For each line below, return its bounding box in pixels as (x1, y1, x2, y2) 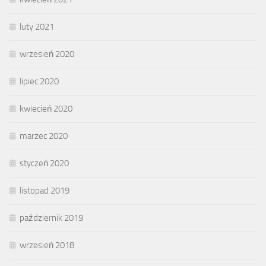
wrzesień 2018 (20, 240, 74, 251)
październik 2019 (20, 213, 83, 224)
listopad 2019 (20, 185, 69, 197)
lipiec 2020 (20, 76, 59, 87)
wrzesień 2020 (20, 49, 74, 60)
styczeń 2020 (20, 158, 69, 169)
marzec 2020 (20, 131, 68, 142)
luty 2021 (20, 21, 54, 33)
